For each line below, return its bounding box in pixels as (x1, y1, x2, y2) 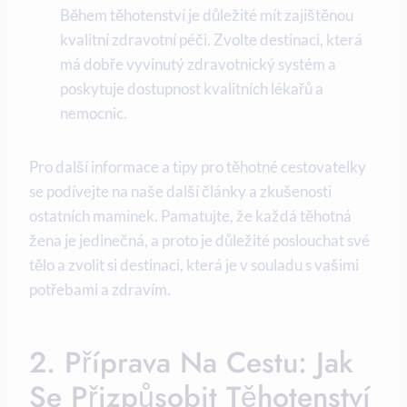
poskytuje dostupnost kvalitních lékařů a (60, 79, 323, 99)
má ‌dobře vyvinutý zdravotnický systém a (60, 55, 336, 74)
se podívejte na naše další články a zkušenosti (29, 182, 332, 202)
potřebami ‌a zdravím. (29, 280, 171, 300)
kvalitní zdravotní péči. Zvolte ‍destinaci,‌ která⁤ (60, 30, 362, 50)
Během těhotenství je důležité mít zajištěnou (60, 5, 353, 25)
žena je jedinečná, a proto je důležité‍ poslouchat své (29, 231, 370, 251)
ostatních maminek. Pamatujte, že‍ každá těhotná (29, 206, 352, 226)
